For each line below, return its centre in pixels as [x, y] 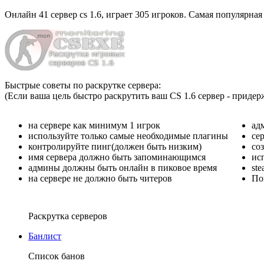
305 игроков [159, 14]
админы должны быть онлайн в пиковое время [123, 168]
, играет [118, 14]
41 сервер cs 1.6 [70, 14]
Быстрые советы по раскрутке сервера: [83, 85]
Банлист [45, 236]
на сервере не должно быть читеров [100, 178]
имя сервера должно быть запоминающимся [117, 157]
